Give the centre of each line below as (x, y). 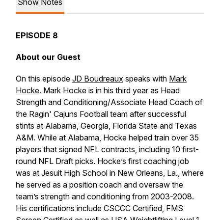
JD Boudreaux (98, 79)
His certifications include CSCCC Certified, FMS (99, 208)
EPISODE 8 (37, 35)
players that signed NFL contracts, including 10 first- (107, 149)
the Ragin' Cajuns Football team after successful (101, 114)
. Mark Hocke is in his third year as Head (110, 90)
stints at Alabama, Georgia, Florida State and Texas (106, 126)
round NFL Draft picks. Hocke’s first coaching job (102, 161)
